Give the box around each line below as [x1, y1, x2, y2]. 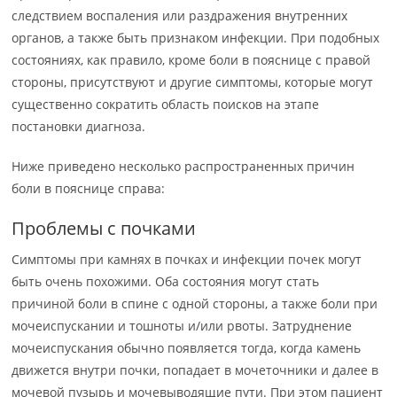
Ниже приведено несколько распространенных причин [12, 158, 355, 175]
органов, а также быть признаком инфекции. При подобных [12, 29, 380, 46]
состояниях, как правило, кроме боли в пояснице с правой [12, 51, 371, 68]
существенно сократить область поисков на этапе [12, 96, 320, 113]
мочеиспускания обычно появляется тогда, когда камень [12, 339, 362, 356]
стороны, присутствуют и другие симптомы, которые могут [12, 74, 374, 90]
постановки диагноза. [12, 118, 146, 135]
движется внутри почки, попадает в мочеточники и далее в [12, 362, 379, 378]
